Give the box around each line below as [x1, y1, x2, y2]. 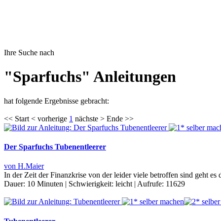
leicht [115, 180, 132, 188]
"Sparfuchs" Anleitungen [4, 68, 176, 86]
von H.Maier [4, 162, 44, 171]
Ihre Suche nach [4, 48, 54, 57]
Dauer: [4, 180, 27, 188]
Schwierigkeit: [69, 180, 115, 188]
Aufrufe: [137, 180, 166, 188]
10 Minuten [27, 180, 63, 188]
